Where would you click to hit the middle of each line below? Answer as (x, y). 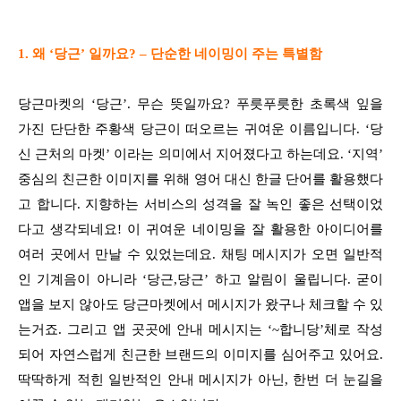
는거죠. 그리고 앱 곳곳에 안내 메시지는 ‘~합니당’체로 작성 (200, 329)
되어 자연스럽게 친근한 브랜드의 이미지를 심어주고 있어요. (200, 354)
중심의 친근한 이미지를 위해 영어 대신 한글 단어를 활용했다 (200, 179)
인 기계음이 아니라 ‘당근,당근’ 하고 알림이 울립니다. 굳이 (200, 279)
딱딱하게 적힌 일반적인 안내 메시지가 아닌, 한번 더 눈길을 (200, 379)
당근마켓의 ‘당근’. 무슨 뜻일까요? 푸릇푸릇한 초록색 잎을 (200, 103)
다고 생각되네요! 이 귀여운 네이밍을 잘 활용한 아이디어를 (200, 229)
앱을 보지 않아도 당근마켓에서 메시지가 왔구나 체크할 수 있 (200, 304)
